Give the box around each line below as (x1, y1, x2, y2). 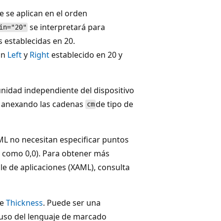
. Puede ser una (43, 197, 101, 208)
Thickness (6, 197, 43, 208)
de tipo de (96, 98, 134, 110)
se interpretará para (28, 21, 106, 33)
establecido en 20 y (49, 49, 123, 60)
